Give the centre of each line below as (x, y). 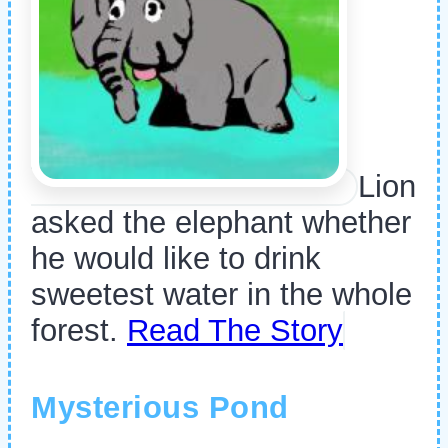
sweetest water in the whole (221, 294)
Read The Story (235, 330)
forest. (79, 330)
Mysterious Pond (160, 408)
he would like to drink (176, 258)
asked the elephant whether (221, 222)
